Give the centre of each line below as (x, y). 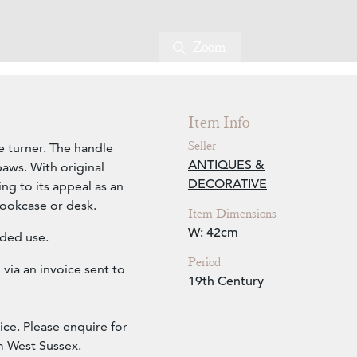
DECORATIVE (228, 184)
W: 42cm (213, 233)
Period (204, 263)
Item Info (219, 123)
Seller (202, 146)
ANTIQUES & (226, 165)
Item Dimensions (232, 214)
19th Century (226, 282)
